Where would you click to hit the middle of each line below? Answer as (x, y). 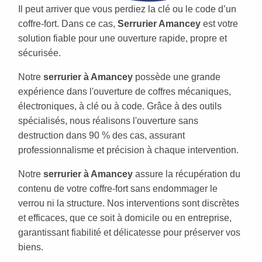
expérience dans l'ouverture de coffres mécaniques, (125, 92)
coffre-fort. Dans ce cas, (68, 24)
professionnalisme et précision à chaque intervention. (128, 150)
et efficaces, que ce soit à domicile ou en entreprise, (125, 218)
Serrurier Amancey (159, 24)
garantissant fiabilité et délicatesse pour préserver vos (129, 233)
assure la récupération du (187, 174)
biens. (31, 247)
